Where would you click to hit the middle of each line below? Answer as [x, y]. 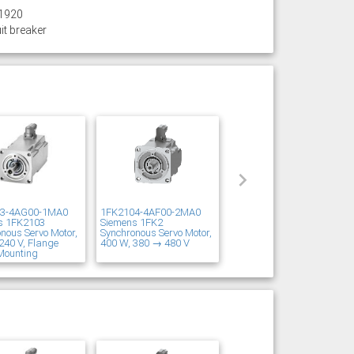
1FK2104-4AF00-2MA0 [150, 212]
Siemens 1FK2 [131, 222]
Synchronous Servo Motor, [156, 233]
